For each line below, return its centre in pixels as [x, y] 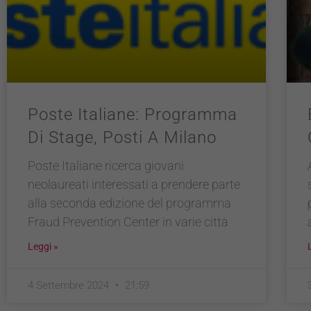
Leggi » [43, 246]
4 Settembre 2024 [70, 285]
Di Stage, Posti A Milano [122, 137]
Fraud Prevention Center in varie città [128, 221]
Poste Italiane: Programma [133, 114]
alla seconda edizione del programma [129, 203]
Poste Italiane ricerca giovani [106, 165]
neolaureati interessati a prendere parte [134, 184]
